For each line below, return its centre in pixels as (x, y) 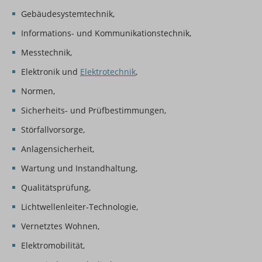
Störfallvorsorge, (53, 130)
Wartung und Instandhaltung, (79, 168)
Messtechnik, (46, 53)
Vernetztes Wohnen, (60, 226)
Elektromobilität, (53, 246)
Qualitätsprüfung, (56, 188)
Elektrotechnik (108, 72)
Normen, (38, 91)
